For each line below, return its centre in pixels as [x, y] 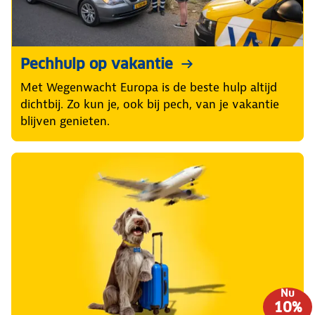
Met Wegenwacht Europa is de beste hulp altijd [149, 87]
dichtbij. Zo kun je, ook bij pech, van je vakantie [150, 104]
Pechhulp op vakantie [97, 64]
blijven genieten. [65, 121]
